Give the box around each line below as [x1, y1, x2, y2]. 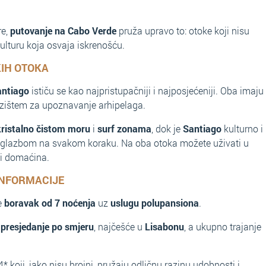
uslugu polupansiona [110, 197, 199, 209]
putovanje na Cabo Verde [10, 24, 116, 37]
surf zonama [97, 122, 151, 135]
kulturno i [221, 122, 263, 135]
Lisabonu [145, 220, 184, 233]
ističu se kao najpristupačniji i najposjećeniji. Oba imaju [29, 84, 264, 97]
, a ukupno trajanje [184, 220, 261, 233]
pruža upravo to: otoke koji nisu [116, 24, 249, 37]
